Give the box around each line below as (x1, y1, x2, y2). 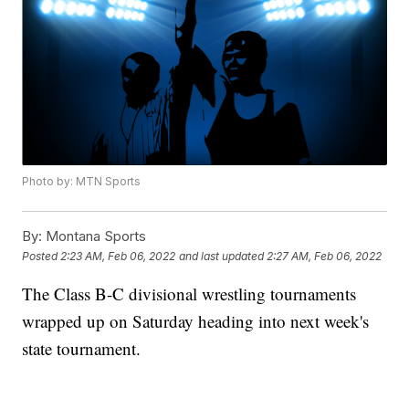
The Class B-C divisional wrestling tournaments (22, 282, 357, 306)
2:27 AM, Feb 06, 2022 (267, 248, 383, 263)
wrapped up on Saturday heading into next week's (22, 309, 370, 333)
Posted (22, 248, 61, 263)
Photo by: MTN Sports (22, 174, 142, 189)
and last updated (179, 248, 265, 263)
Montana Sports (42, 227, 147, 246)
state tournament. (22, 337, 142, 361)
